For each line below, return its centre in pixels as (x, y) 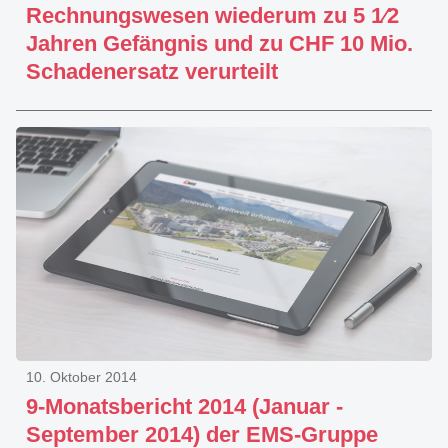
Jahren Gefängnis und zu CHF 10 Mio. (219, 43)
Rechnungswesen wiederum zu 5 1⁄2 (212, 15)
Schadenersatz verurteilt (152, 71)
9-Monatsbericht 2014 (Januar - (184, 406)
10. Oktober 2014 (81, 377)
